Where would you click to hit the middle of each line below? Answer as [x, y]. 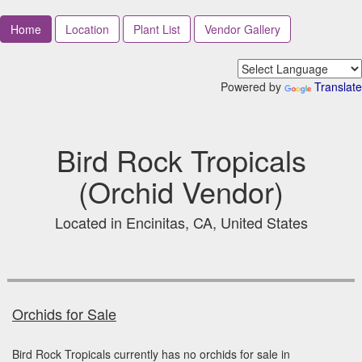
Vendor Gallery [242, 29]
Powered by [253, 86]
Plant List [157, 29]
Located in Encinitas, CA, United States [181, 222]
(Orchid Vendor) [181, 191]
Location [87, 29]
